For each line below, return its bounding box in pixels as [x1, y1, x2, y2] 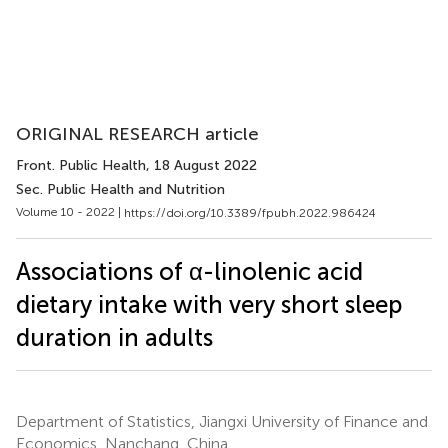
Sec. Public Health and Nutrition [16, 181, 225, 198]
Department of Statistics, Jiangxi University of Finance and [16, 411, 428, 431]
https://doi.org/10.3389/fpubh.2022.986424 [124, 205, 376, 220]
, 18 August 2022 [146, 157, 257, 174]
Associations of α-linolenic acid [16, 256, 363, 286]
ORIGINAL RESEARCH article [16, 123, 259, 145]
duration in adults [16, 322, 213, 352]
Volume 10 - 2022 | [16, 205, 124, 219]
